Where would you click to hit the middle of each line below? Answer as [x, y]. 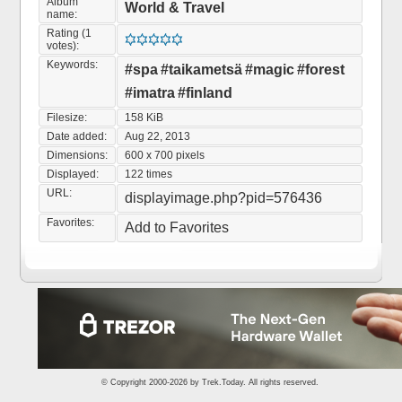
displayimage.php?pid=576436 [224, 198]
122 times [149, 174]
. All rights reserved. [281, 382]
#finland [205, 93]
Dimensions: [78, 155]
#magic [270, 70]
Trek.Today [223, 382]
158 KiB [144, 118]
